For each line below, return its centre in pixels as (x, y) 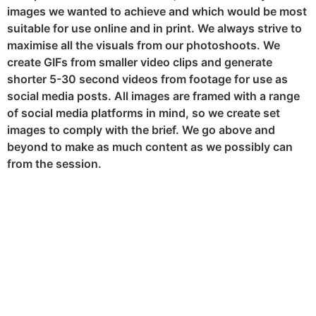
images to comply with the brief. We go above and (141, 130)
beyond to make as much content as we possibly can (150, 147)
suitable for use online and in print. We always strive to (154, 29)
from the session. (54, 164)
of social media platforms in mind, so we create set (144, 113)
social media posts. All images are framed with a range (153, 96)
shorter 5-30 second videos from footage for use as (147, 79)
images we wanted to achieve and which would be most (157, 12)
